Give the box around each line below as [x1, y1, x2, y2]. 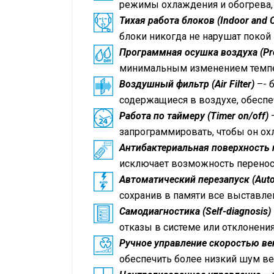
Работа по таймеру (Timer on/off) [119, 109, 271, 122]
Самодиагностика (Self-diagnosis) [119, 205, 271, 217]
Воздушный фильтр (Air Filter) [119, 78, 257, 90]
